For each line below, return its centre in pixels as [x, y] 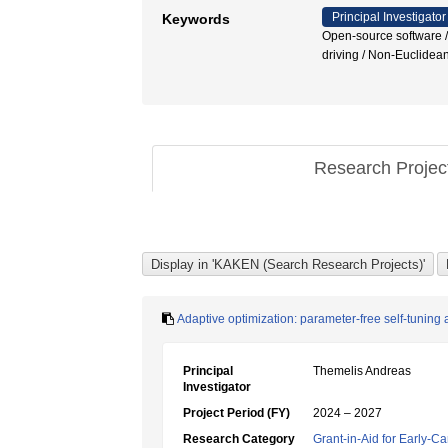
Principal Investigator [389, 17]
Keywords [196, 19]
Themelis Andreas [362, 371]
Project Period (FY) [236, 413]
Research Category [239, 439]
